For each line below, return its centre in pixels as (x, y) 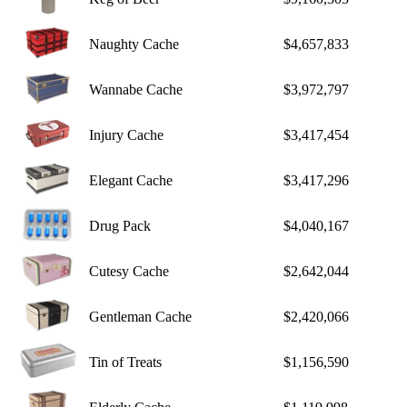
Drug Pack (120, 226)
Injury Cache (126, 135)
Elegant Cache (131, 181)
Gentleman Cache (140, 317)
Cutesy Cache (129, 272)
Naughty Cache (134, 45)
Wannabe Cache (136, 90)
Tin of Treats (125, 362)
